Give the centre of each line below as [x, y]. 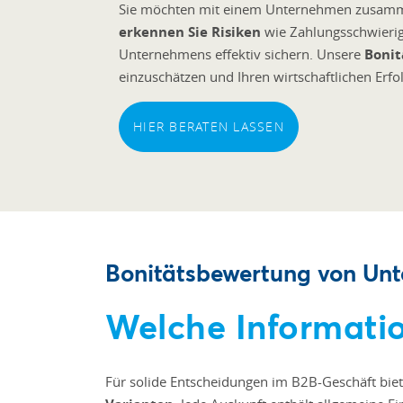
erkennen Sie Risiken [190, 32]
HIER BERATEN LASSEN [209, 126]
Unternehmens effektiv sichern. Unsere [242, 54]
